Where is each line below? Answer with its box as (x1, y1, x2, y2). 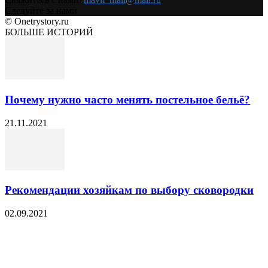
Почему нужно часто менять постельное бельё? (5, 93, 250, 106)
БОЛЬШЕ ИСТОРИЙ (5, 27, 93, 38)
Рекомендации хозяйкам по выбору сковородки (5, 184, 254, 197)
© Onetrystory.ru (5, 16, 69, 27)
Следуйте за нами (5, 5, 77, 16)
